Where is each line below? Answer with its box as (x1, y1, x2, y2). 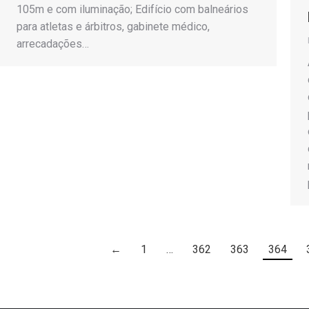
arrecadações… (17, 37, 89, 50)
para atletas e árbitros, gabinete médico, (17, 20, 210, 33)
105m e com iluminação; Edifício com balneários (17, 3, 248, 16)
